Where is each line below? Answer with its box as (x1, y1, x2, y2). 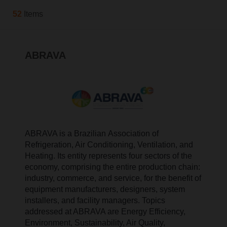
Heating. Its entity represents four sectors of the (25, 152, 193, 161)
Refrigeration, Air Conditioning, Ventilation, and (25, 140, 194, 149)
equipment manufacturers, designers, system (25, 185, 185, 194)
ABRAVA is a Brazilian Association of (25, 129, 159, 138)
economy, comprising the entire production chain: (25, 163, 201, 172)
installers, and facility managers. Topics (25, 196, 166, 205)
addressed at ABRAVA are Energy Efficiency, (25, 207, 186, 216)
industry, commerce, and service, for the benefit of (25, 174, 202, 183)
